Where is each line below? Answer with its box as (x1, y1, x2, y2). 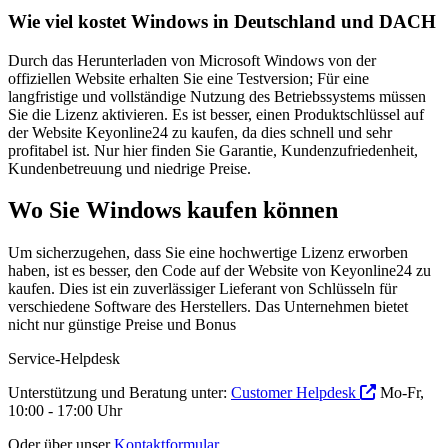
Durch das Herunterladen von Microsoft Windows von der (8, 51, 376, 69)
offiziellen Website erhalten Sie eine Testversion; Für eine (8, 69, 369, 87)
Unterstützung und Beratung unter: (8, 384, 231, 402)
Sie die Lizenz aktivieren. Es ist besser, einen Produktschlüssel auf (8, 105, 424, 123)
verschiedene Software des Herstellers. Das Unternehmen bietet (8, 298, 408, 316)
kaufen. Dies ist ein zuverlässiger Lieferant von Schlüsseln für (8, 280, 397, 298)
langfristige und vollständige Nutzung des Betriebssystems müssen (8, 87, 426, 105)
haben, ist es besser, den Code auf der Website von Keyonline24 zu (8, 262, 431, 280)
